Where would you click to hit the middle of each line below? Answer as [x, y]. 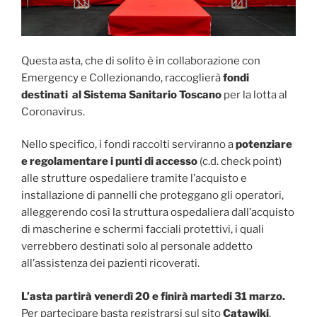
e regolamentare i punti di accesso [109, 162]
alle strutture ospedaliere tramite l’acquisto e [134, 179]
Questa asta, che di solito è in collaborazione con [141, 60]
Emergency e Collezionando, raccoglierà [122, 77]
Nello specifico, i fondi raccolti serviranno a [128, 145]
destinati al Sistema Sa [82, 94]
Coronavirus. [53, 111]
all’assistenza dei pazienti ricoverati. [110, 264]
